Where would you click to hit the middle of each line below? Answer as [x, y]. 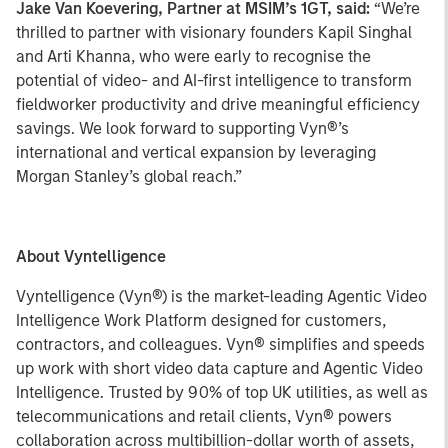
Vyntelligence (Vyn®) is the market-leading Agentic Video [221, 296]
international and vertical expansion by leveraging [196, 152]
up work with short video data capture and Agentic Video [219, 368]
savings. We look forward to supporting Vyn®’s [182, 128]
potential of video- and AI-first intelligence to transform [214, 80]
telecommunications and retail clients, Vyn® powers [204, 416]
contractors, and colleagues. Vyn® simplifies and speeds [220, 344]
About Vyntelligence [91, 256]
